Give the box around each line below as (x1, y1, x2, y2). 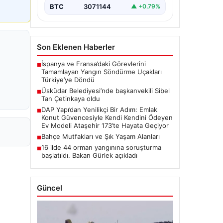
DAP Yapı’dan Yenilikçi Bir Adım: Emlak (41, 105, 157, 113)
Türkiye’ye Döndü (41, 75, 95, 84)
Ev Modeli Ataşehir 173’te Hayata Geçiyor (41, 121, 169, 129)
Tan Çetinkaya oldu (41, 94, 100, 103)
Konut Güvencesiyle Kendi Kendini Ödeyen (41, 113, 173, 121)
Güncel (37, 183, 62, 193)
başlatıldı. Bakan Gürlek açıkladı (41, 151, 137, 159)
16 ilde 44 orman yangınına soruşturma (41, 143, 161, 151)
